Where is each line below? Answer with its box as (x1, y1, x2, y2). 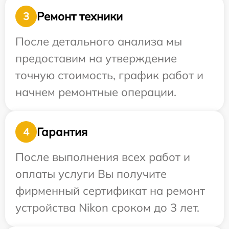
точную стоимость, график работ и (15, 68, 203, 82)
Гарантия (37, 124, 87, 139)
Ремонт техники (37, 9, 123, 24)
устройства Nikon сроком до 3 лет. (15, 200, 199, 215)
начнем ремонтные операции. (15, 85, 176, 99)
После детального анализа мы (15, 34, 182, 49)
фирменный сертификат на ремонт (15, 184, 205, 198)
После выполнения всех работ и (15, 150, 190, 164)
